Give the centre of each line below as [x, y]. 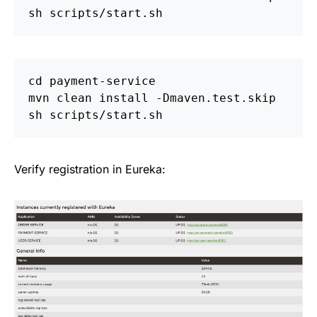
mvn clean [64, 98]
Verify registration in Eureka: [90, 169]
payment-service [103, 81]
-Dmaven [180, 98]
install [124, 98]
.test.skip [241, 98]
